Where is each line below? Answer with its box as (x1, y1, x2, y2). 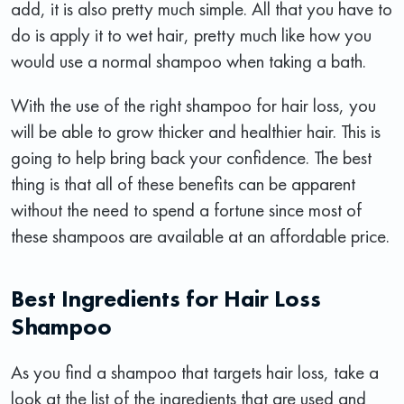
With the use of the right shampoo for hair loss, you (11, 92, 376, 117)
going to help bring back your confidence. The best (11, 144, 372, 170)
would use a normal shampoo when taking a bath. (11, 48, 366, 73)
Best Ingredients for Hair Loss (11, 282, 321, 314)
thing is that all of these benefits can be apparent (11, 170, 355, 196)
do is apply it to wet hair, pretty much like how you (11, 22, 372, 47)
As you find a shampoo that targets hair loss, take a (11, 359, 379, 384)
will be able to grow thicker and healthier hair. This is (11, 118, 381, 143)
